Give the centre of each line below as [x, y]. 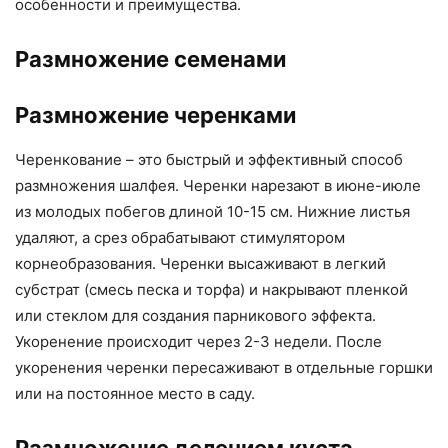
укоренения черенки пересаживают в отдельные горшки [224, 368]
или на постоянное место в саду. [135, 394]
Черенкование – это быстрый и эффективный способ [209, 160]
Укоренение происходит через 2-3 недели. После [198, 342]
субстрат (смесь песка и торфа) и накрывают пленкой [211, 290]
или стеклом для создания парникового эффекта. [195, 316]
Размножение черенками [155, 115]
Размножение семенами [150, 59]
